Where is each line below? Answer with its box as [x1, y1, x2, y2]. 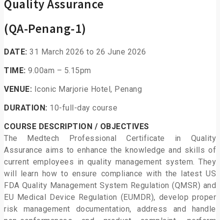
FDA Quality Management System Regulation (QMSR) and [4, 181, 216, 191]
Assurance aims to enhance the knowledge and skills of [4, 145, 216, 155]
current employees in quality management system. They [4, 157, 216, 167]
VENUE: [4, 84, 34, 94]
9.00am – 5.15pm [28, 66, 91, 76]
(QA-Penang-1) [4, 21, 86, 37]
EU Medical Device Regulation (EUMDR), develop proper [4, 192, 216, 202]
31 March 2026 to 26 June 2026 [29, 47, 146, 57]
